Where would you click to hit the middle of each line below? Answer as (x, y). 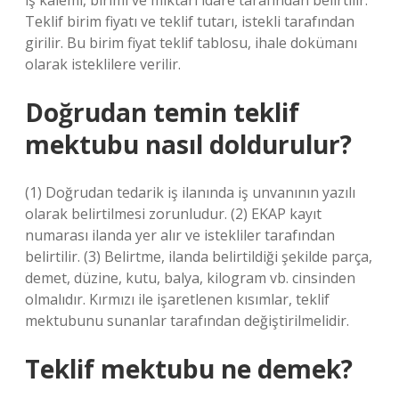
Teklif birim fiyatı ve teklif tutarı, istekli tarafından (190, 21)
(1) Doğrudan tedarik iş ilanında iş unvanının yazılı (190, 192)
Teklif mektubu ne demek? (189, 369)
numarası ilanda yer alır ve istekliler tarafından (180, 235)
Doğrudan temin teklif (162, 112)
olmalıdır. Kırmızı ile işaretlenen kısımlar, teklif (177, 299)
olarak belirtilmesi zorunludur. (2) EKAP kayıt (173, 214)
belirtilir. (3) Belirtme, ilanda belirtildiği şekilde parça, (199, 256)
